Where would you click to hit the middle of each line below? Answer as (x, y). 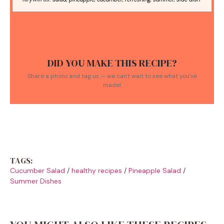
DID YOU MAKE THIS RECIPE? (112, 63)
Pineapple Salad (155, 170)
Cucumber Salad (37, 170)
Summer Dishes (36, 181)
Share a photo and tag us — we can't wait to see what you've (112, 76)
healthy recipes (97, 170)
